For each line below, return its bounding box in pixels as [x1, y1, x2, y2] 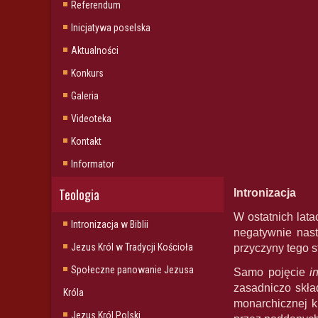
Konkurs [71, 67, 104, 79]
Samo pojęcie [234, 266, 310, 278]
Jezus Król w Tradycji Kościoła [71, 241, 193, 253]
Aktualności [71, 45, 119, 56]
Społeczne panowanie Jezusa [71, 264, 194, 275]
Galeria [71, 90, 99, 102]
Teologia [59, 185, 99, 204]
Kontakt [71, 136, 102, 147]
